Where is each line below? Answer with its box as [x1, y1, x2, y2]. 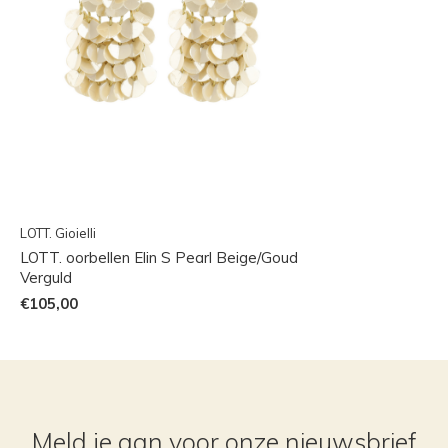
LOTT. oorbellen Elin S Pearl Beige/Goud [20, 248, 298, 268]
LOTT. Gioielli [20, 225, 96, 242]
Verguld [20, 268, 72, 288]
